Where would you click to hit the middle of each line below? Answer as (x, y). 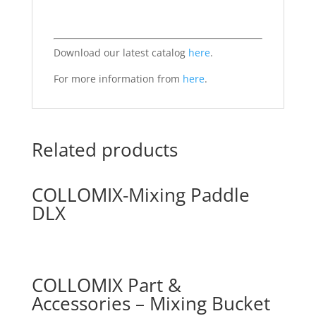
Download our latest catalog (121, 52)
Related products (104, 149)
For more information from (118, 78)
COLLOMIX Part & (106, 285)
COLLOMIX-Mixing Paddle (140, 194)
